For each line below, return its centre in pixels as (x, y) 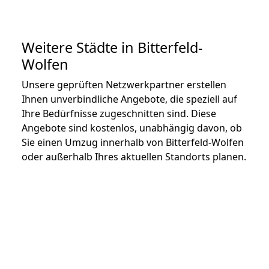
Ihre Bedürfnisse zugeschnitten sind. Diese (119, 113)
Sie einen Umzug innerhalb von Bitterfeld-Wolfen (133, 142)
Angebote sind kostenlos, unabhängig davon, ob (132, 128)
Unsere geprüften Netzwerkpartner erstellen (124, 84)
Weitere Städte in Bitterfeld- (112, 47)
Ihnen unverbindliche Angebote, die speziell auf (129, 99)
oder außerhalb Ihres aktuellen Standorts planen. (134, 156)
